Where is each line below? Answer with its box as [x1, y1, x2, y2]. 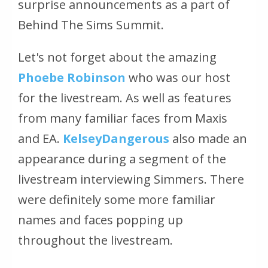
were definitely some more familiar [18, 191, 215, 208]
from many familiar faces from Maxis [18, 110, 227, 127]
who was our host [126, 69, 230, 86]
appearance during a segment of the [18, 151, 226, 167]
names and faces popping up [18, 212, 183, 229]
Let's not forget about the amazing [18, 49, 217, 66]
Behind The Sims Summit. [18, 17, 164, 33]
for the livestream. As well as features [18, 90, 232, 106]
